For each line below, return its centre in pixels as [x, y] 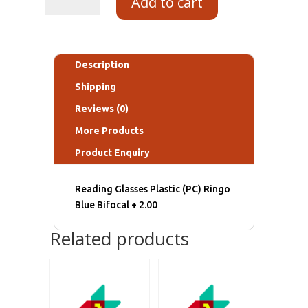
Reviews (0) [102, 109]
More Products [110, 131]
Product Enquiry [113, 153]
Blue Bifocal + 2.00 [117, 205]
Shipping [96, 87]
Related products [119, 239]
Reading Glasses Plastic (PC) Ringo [153, 189]
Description [102, 65]
